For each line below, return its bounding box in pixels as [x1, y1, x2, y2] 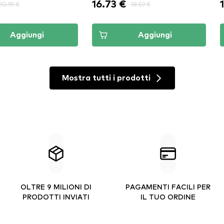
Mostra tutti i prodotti [61, 74, 150, 82]
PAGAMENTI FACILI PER [125, 182, 210, 191]
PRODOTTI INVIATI [22, 192, 89, 201]
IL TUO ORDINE [140, 192, 195, 201]
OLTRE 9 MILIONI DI [20, 182, 91, 191]
